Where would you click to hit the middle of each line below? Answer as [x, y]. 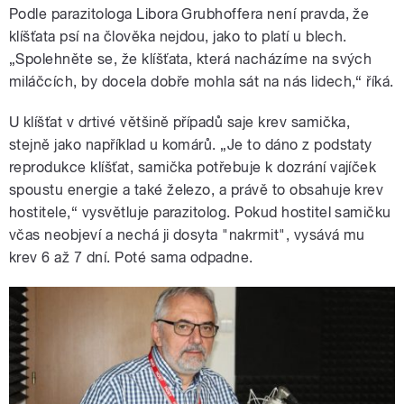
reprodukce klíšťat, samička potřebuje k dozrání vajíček [193, 168]
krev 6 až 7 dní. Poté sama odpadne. [131, 258]
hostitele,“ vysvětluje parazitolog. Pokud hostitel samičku [200, 213]
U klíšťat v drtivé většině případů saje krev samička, [180, 123]
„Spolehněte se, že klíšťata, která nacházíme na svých [191, 60]
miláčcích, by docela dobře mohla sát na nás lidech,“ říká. [202, 82]
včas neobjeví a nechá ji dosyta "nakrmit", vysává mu [187, 235]
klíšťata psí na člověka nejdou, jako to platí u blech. [178, 37]
